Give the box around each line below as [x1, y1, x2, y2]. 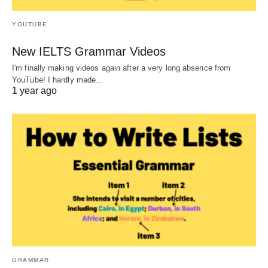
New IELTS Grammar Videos [12, 45, 166, 59]
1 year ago [12, 86, 57, 96]
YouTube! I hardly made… [12, 75, 104, 85]
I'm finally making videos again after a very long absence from [12, 63, 231, 73]
